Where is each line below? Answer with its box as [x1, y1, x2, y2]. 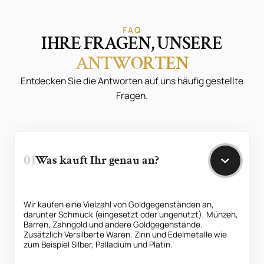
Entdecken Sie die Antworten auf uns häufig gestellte [21, 74, 243, 88]
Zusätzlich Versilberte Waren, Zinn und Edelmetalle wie [24, 228, 227, 240]
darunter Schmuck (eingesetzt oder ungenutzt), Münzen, [24, 208, 239, 220]
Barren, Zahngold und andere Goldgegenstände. [24, 218, 203, 230]
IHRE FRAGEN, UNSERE [41, 31, 223, 56]
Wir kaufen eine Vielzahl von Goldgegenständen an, [24, 198, 214, 210]
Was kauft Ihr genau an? [35, 153, 159, 169]
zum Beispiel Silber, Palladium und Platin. [24, 238, 173, 250]
